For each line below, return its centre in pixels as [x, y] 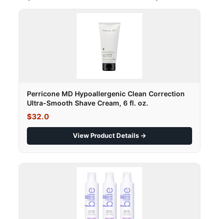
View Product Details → [109, 136]
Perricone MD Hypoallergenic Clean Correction [106, 94]
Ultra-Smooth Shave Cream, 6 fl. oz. [88, 103]
